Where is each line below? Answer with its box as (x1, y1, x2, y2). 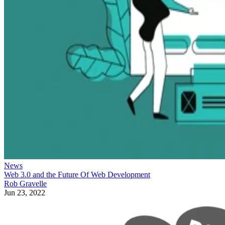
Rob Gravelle (4, 179, 47, 188)
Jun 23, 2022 (4, 188, 45, 197)
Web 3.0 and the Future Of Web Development (4, 170, 150, 179)
